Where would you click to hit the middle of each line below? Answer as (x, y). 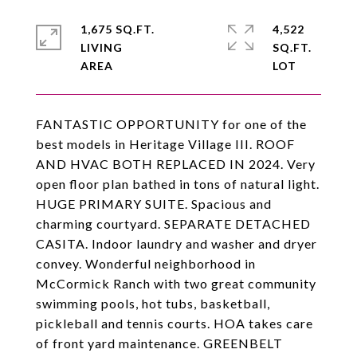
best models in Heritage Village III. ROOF (165, 144)
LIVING (102, 47)
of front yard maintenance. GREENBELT (159, 343)
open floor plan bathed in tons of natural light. (178, 184)
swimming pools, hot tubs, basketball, (153, 303)
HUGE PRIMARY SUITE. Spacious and (154, 204)
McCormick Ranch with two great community (176, 283)
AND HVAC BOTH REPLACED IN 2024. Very (176, 164)
